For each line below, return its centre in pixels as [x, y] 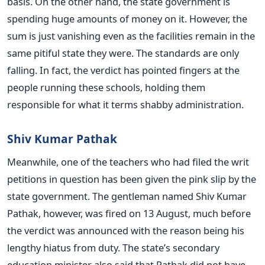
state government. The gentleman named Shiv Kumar [127, 196]
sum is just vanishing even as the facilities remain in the [131, 35]
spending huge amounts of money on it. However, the [127, 18]
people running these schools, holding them [106, 87]
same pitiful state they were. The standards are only [123, 53]
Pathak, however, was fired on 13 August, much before [129, 213]
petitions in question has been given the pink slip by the [132, 179]
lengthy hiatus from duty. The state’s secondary [113, 247]
